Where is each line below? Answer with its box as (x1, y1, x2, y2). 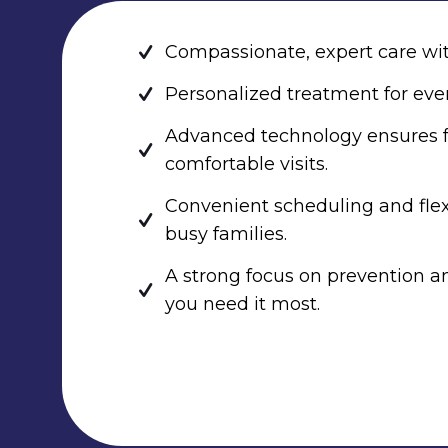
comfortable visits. (165, 152, 328, 175)
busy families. (165, 222, 287, 245)
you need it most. (165, 292, 320, 315)
